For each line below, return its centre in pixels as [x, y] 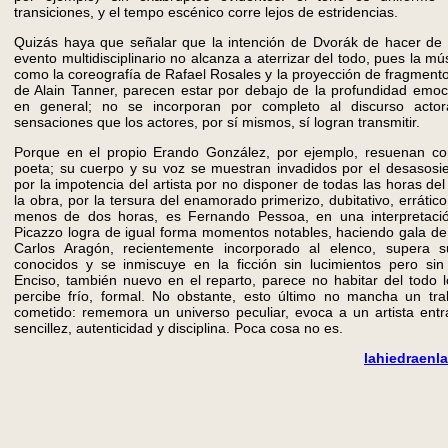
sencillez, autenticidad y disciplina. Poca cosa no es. [178, 328]
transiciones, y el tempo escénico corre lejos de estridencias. [206, 12]
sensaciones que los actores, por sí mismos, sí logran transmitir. [217, 122]
